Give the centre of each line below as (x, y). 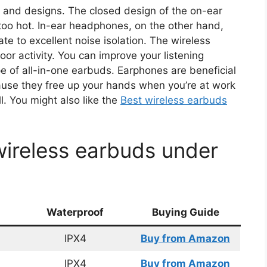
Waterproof (75, 212)
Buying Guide (185, 212)
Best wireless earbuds (174, 100)
